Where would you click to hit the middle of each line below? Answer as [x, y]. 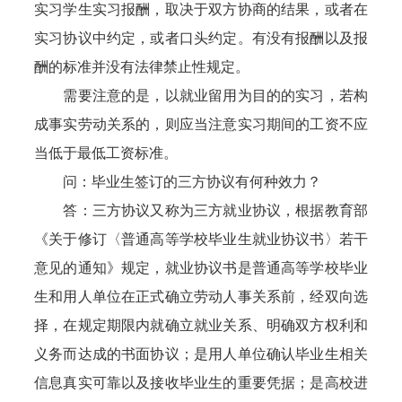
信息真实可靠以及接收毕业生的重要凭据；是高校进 [201, 383]
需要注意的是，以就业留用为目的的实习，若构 [201, 96]
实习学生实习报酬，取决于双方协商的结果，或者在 [201, 9]
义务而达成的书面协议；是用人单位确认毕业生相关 [201, 354]
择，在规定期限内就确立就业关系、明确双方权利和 [201, 325]
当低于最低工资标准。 [106, 153]
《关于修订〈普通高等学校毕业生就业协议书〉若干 [201, 239]
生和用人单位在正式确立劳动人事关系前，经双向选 [201, 297]
